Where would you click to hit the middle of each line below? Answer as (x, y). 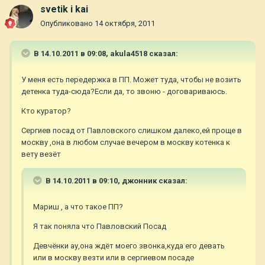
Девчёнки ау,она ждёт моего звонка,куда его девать (129, 246)
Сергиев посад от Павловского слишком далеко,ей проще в (132, 131)
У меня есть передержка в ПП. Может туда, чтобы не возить (131, 80)
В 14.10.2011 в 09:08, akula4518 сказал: (105, 54)
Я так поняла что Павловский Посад (100, 227)
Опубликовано (67, 24)
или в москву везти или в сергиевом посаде (114, 258)
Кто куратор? (46, 111)
